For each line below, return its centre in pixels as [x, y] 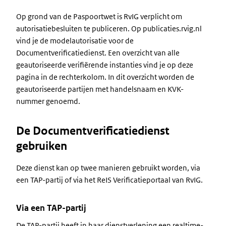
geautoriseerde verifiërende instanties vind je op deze [105, 65]
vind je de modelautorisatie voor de [75, 41]
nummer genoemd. [48, 101]
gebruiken [42, 146]
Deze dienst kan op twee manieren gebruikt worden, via [108, 168]
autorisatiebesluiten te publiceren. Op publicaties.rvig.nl [109, 29]
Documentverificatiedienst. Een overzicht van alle [98, 53]
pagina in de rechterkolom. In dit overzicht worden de [105, 77]
